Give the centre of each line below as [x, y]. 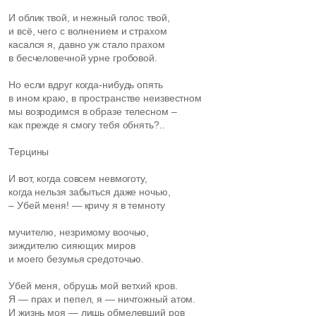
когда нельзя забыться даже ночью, [90, 192]
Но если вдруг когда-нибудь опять [86, 85]
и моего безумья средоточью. [77, 259]
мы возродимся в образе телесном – [93, 111]
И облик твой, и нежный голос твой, [91, 18]
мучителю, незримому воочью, [79, 232]
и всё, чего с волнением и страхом [89, 31]
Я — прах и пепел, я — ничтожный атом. [102, 299]
